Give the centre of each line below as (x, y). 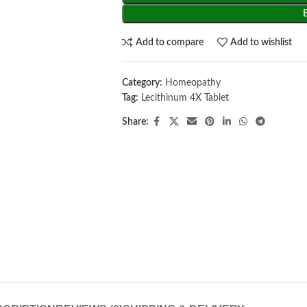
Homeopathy (193, 83)
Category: (142, 83)
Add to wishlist (261, 42)
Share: (135, 122)
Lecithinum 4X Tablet (185, 98)
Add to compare (169, 42)
